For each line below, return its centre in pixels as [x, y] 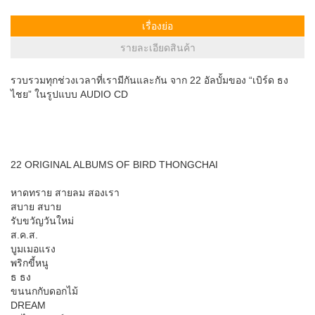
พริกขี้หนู [30, 263]
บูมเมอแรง [33, 249]
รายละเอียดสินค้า [157, 47]
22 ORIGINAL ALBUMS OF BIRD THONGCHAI [114, 164]
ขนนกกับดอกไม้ [44, 291]
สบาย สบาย [36, 206]
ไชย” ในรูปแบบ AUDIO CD [69, 94]
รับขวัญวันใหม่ [42, 220]
